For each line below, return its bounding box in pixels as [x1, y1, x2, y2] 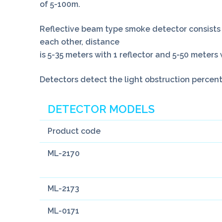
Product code [48, 126, 101, 136]
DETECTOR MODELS [48, 103, 155, 116]
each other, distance [40, 37, 119, 47]
